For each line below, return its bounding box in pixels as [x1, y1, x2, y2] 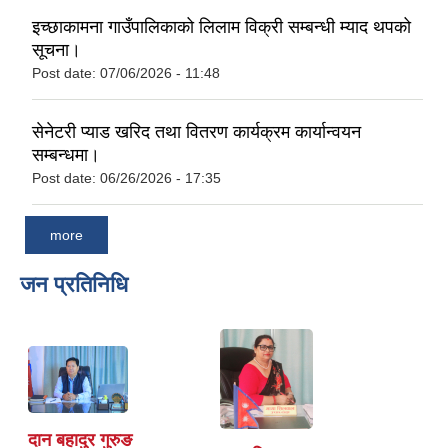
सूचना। [32, 40, 81, 61]
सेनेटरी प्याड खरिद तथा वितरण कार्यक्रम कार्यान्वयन [32, 122, 361, 143]
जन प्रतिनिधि [20, 271, 128, 297]
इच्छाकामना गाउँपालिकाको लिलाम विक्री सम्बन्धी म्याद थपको [32, 17, 411, 38]
